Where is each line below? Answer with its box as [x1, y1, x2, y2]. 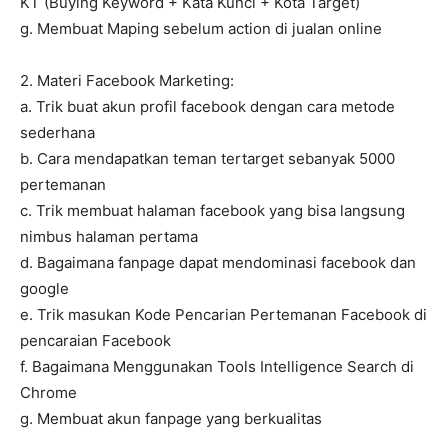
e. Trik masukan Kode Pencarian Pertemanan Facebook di [20, 305, 427, 325]
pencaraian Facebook [20, 331, 171, 351]
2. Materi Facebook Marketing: [20, 71, 234, 91]
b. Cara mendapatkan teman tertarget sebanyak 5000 [20, 149, 395, 169]
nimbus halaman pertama [20, 227, 198, 247]
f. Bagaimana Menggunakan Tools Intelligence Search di [20, 357, 414, 377]
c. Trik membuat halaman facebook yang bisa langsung [20, 201, 405, 221]
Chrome [20, 383, 77, 403]
